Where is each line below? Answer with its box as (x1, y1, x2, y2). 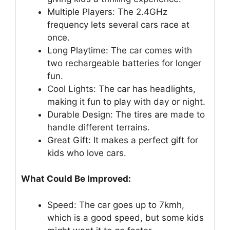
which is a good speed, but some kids (47, 212, 204, 223)
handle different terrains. (47, 122, 150, 132)
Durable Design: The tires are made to (47, 109, 205, 120)
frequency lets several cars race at (47, 19, 189, 30)
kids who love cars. (47, 147, 126, 158)
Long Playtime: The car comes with (47, 45, 192, 55)
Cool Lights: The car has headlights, (47, 83, 196, 94)
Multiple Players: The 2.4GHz (47, 6, 167, 17)
